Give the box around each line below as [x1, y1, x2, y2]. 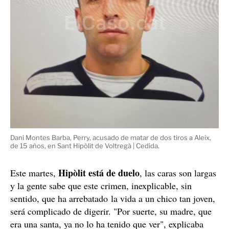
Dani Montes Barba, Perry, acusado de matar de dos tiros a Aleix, [10, 133, 211, 142]
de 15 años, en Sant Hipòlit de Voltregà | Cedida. [10, 142, 159, 150]
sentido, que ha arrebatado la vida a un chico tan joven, [10, 192, 215, 205]
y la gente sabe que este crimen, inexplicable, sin [10, 179, 192, 192]
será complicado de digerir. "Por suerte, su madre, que [10, 205, 212, 218]
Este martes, [10, 167, 58, 179]
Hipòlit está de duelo [58, 166, 140, 180]
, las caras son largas [140, 167, 216, 179]
